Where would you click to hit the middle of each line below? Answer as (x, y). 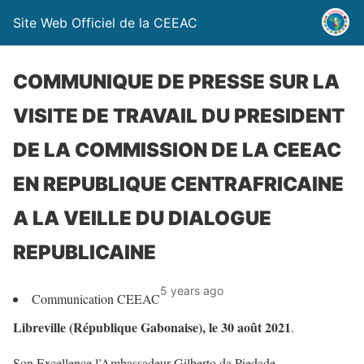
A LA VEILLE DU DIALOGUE (142, 218)
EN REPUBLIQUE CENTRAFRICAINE (178, 184)
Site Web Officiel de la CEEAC (105, 23)
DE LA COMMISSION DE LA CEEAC (177, 150)
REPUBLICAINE (84, 252)
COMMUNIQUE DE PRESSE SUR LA (176, 82)
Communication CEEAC (96, 299)
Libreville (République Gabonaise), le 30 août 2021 (152, 327)
